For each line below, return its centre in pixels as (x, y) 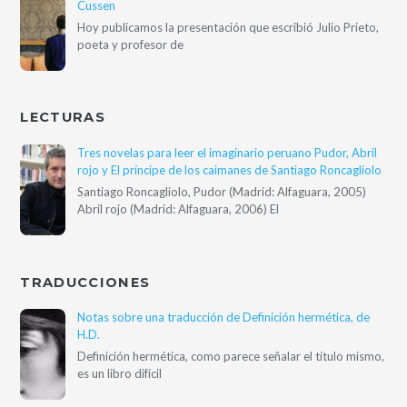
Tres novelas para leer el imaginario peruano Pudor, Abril (228, 152)
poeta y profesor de (131, 45)
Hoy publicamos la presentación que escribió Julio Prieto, (228, 27)
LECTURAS (63, 118)
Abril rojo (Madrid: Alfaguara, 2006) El (179, 209)
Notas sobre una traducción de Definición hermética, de (224, 318)
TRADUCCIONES (85, 282)
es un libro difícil (120, 374)
